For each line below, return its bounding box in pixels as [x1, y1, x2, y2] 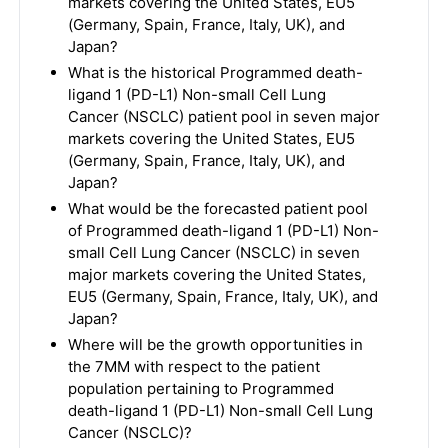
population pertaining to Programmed [67, 379, 334, 398]
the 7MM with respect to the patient [67, 357, 320, 376]
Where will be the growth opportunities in [67, 335, 363, 354]
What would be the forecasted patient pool [67, 199, 368, 218]
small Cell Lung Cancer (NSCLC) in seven [67, 243, 360, 262]
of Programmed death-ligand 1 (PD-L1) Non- [67, 221, 379, 240]
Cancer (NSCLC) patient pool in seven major [67, 107, 380, 126]
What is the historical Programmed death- [67, 63, 363, 82]
